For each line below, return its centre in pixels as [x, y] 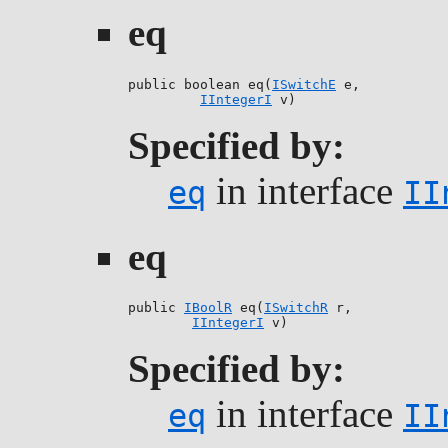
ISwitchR [296, 308]
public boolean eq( [200, 84]
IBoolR [208, 308]
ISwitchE [304, 84]
